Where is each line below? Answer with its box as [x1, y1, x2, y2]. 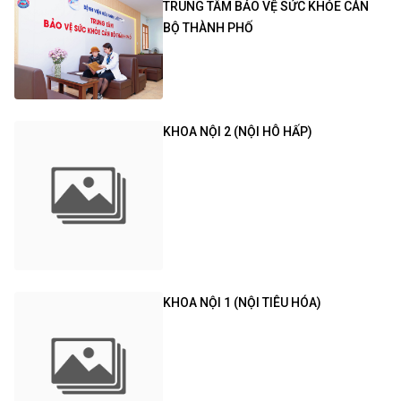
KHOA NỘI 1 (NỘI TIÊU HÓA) [163, 294, 322, 310]
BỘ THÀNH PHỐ [163, 20, 254, 35]
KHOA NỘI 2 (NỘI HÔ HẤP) [163, 124, 313, 140]
